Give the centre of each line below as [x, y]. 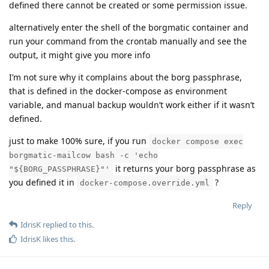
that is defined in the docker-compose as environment [118, 91]
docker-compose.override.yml [145, 183]
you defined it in [43, 183]
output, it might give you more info [80, 55]
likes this [57, 239]
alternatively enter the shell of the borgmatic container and [129, 28]
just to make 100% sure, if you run [79, 141]
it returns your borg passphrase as [184, 169]
